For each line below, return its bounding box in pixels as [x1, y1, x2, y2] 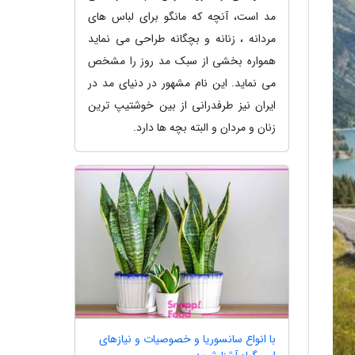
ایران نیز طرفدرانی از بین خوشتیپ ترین [88, 96, 276, 114]
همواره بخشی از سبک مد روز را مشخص [88, 52, 276, 70]
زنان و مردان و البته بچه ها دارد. [133, 118, 276, 136]
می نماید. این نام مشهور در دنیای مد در [88, 74, 276, 92]
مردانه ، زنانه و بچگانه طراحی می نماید [88, 29, 276, 48]
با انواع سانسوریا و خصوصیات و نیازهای [99, 330, 276, 349]
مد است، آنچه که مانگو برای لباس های [88, 7, 276, 25]
